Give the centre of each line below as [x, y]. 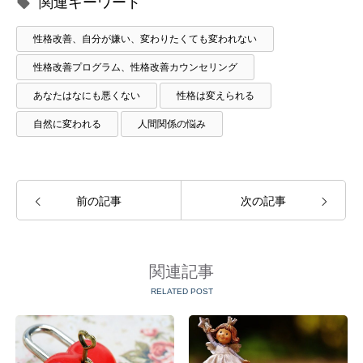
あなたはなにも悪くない [87, 95]
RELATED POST [181, 291]
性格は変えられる [216, 95]
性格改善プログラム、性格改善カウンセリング [135, 67]
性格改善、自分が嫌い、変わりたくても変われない [145, 38]
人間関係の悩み [172, 124]
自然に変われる [67, 124]
